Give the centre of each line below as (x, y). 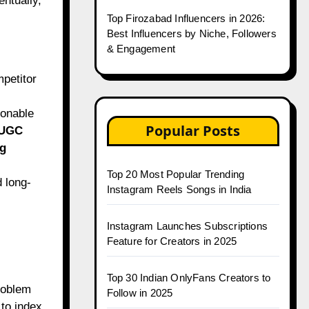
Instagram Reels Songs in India (179, 189)
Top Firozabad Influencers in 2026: (186, 18)
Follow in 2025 (140, 293)
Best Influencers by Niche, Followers (191, 33)
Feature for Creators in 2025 (172, 241)
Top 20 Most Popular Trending (176, 174)
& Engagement (141, 49)
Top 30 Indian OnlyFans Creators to (189, 278)
